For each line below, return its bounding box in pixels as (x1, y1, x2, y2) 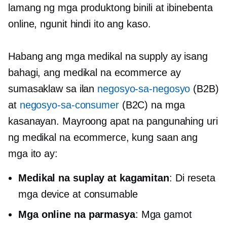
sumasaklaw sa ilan (8, 83, 98, 94)
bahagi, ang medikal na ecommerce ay (8, 67, 181, 78)
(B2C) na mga (119, 99, 185, 110)
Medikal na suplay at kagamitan (18, 172, 169, 183)
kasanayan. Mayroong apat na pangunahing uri (8, 116, 218, 127)
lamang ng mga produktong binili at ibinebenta (8, 2, 213, 13)
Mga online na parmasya (18, 209, 135, 220)
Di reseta (175, 172, 215, 183)
